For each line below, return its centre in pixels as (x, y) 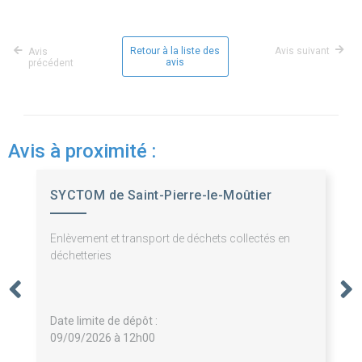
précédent (51, 63)
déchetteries (80, 256)
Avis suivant (302, 51)
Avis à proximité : (82, 152)
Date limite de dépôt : (103, 321)
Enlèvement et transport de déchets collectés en (170, 239)
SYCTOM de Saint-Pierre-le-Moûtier (160, 196)
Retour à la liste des (175, 51)
